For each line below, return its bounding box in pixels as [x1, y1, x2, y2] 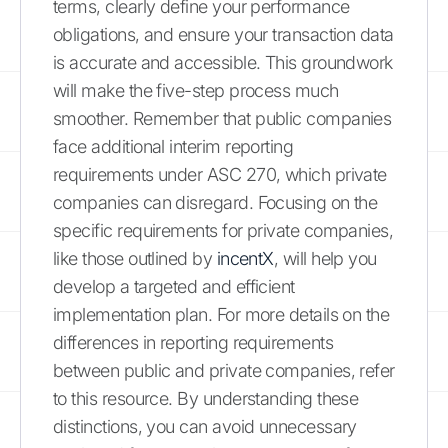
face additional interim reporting [53, 135, 294, 157]
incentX [216, 247, 274, 269]
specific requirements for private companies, [53, 219, 394, 241]
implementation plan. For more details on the [53, 303, 390, 325]
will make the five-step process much [53, 79, 339, 101]
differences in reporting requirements [53, 331, 334, 353]
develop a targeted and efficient [53, 275, 295, 297]
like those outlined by [53, 247, 217, 269]
